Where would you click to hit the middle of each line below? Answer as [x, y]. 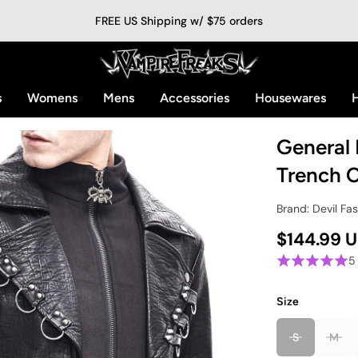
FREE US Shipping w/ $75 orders [179, 21]
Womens [52, 98]
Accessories [195, 98]
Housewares [290, 98]
